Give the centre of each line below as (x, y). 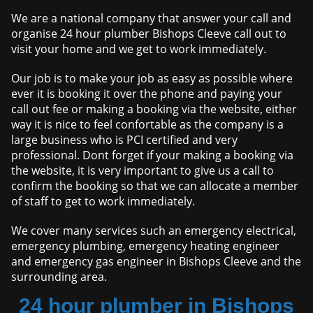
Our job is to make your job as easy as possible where (152, 79)
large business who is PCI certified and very (125, 140)
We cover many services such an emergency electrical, (154, 231)
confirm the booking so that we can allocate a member (155, 186)
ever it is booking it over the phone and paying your (147, 94)
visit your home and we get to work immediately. (139, 49)
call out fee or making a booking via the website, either (154, 109)
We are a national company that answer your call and (152, 19)
